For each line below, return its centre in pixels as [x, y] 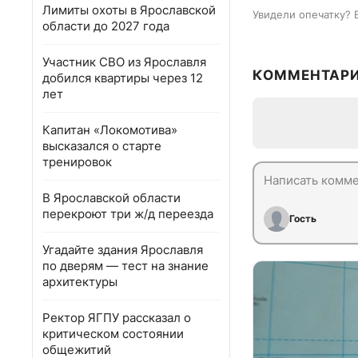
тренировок [77, 162]
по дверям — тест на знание [125, 266]
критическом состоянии [113, 334]
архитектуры [80, 282]
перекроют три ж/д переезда [128, 214]
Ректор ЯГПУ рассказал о [117, 318]
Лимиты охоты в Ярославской [129, 10]
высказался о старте [102, 146]
